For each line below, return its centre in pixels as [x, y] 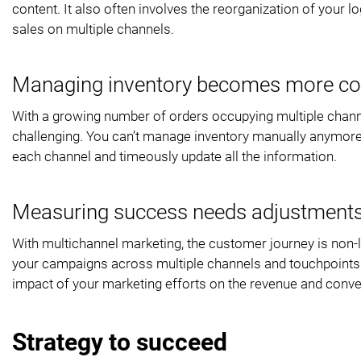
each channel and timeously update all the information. [174, 156]
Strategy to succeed [120, 342]
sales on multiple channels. [93, 29]
